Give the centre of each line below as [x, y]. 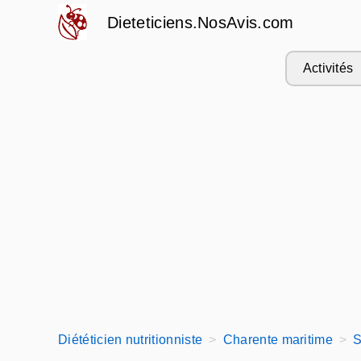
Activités [328, 68]
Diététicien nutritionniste [131, 340]
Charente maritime [278, 340]
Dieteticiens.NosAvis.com [201, 23]
